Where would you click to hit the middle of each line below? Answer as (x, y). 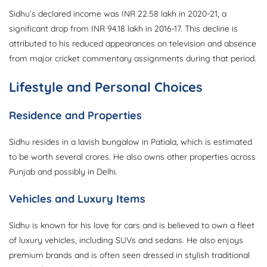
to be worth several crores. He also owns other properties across (132, 157)
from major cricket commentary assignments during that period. (133, 59)
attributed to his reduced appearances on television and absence (133, 44)
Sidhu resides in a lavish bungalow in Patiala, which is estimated (131, 142)
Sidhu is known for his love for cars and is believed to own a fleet (132, 226)
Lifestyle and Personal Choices (106, 87)
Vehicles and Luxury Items (77, 199)
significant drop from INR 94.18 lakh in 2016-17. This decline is (123, 29)
